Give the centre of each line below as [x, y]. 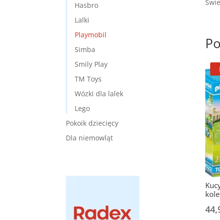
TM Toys [88, 79]
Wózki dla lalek [99, 94]
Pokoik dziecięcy [92, 123]
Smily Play [91, 64]
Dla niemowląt [90, 138]
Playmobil [91, 35]
